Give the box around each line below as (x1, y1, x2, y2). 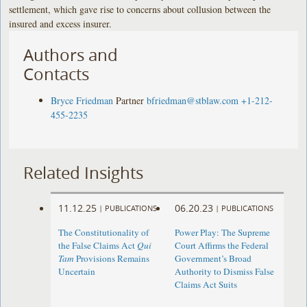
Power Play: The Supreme (174, 226, 270, 239)
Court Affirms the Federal (174, 239, 269, 252)
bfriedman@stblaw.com (147, 93, 239, 107)
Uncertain (58, 265, 96, 278)
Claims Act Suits (174, 278, 237, 291)
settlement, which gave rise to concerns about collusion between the (9, 2, 271, 16)
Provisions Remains (74, 252, 150, 265)
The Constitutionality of (58, 226, 149, 239)
